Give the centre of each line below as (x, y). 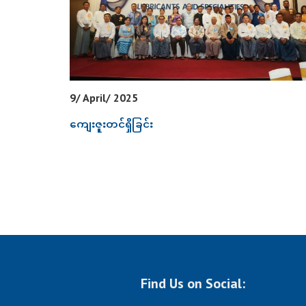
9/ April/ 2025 (104, 98)
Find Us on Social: (193, 284)
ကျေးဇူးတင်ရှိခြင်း (111, 124)
